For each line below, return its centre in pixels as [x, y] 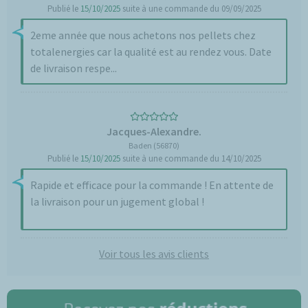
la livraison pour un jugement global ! [117, 201]
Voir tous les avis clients [154, 254]
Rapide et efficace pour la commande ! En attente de [152, 185]
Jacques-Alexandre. [154, 131]
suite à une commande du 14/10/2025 [190, 158]
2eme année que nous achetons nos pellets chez [143, 35]
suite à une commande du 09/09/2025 [190, 9]
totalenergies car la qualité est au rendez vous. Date [151, 52]
